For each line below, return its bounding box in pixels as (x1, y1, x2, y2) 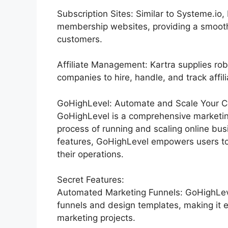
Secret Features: (57, 175, 124, 185)
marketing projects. (57, 213, 135, 223)
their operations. (57, 149, 124, 159)
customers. (57, 34, 102, 44)
